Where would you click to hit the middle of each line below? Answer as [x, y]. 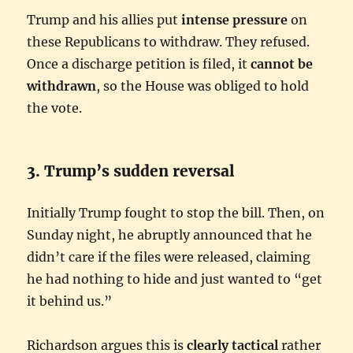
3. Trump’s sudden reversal [131, 171]
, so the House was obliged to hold [203, 85]
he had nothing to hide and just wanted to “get [175, 279]
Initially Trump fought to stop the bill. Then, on [176, 212]
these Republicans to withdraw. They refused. [169, 41]
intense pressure [235, 19]
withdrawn [62, 85]
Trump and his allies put [104, 19]
